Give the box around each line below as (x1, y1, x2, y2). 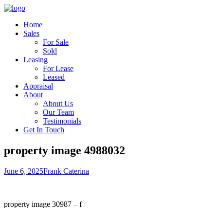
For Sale (43, 38, 69, 46)
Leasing (23, 55, 48, 64)
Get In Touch (23, 126, 64, 134)
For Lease (43, 64, 73, 73)
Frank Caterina (43, 166, 89, 175)
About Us (43, 99, 73, 108)
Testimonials (43, 117, 81, 125)
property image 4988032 (4, 144, 125, 157)
